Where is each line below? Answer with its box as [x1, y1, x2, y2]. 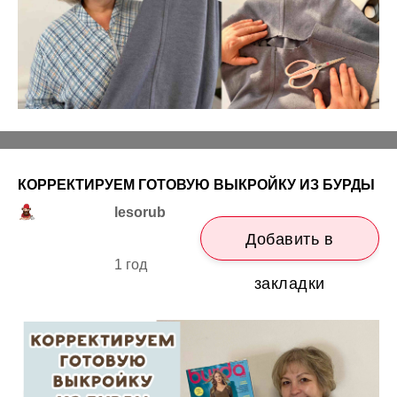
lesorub [114, 205, 167, 220]
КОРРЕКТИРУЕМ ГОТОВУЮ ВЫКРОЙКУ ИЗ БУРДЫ [18, 177, 375, 192]
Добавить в [245, 230, 334, 248]
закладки [253, 275, 325, 292]
